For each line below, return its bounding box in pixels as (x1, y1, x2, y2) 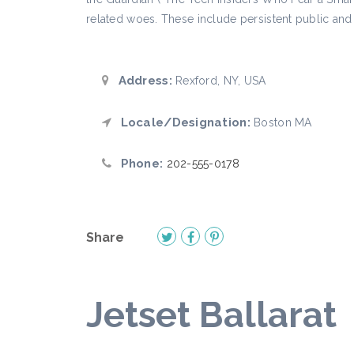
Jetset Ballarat (86, 294, 337, 336)
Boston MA (250, 115, 312, 129)
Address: (115, 73, 172, 88)
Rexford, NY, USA (171, 74, 266, 87)
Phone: (117, 156, 164, 171)
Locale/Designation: (117, 115, 250, 130)
